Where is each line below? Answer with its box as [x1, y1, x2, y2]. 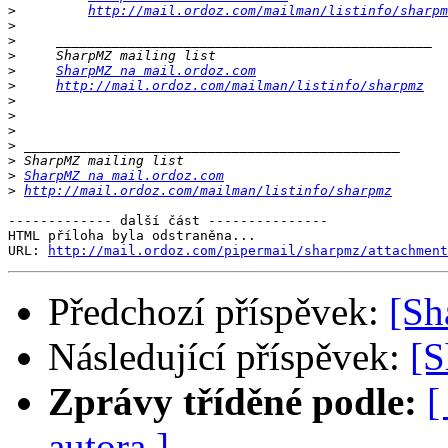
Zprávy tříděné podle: [48, 380, 417, 424]
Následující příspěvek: [48, 335, 410, 379]
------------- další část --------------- [8, 213, 328, 229]
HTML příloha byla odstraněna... [8, 228, 256, 244]
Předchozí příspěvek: [48, 290, 389, 334]
